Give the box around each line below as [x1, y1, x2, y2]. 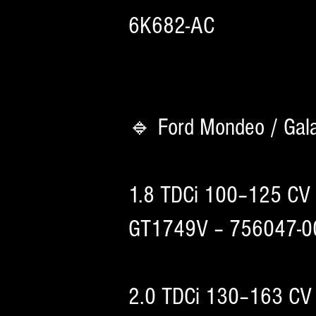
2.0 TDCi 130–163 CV [128, 284, 312, 310]
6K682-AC [128, 13, 214, 39]
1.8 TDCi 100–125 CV [128, 182, 310, 209]
